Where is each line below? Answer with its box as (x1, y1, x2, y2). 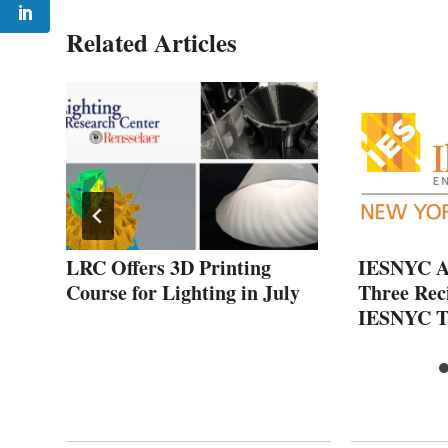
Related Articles (66, 23, 237, 61)
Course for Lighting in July (66, 277, 300, 307)
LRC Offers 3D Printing (66, 252, 271, 282)
